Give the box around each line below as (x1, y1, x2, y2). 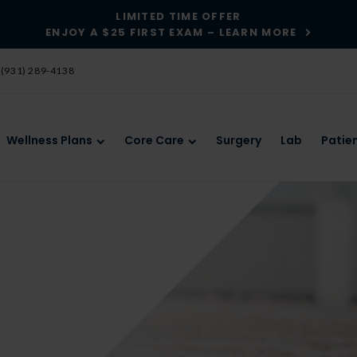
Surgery (216, 132, 261, 149)
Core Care (124, 132, 184, 149)
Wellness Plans (6, 132, 92, 149)
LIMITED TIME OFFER (116, 8, 241, 24)
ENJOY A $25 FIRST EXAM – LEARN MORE (45, 24, 297, 40)
